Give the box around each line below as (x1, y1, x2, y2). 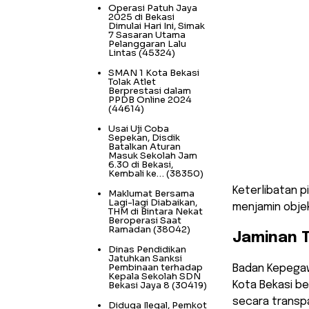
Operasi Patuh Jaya (108, 2, 197, 14)
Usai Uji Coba (108, 123, 169, 135)
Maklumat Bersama (108, 188, 195, 200)
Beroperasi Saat (108, 215, 181, 227)
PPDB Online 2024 (108, 94, 192, 106)
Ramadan (108, 223, 151, 236)
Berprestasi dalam (108, 85, 191, 97)
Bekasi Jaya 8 (108, 279, 170, 292)
